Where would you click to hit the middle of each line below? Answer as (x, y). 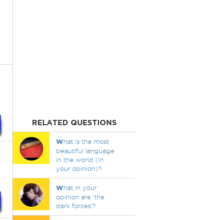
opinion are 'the (80, 197)
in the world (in (80, 160)
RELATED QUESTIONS (74, 123)
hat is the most (86, 141)
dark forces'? (76, 206)
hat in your (80, 188)
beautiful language (85, 151)
